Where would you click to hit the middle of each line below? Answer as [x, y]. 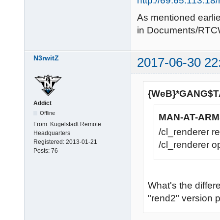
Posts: [42, 151]
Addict [42, 103]
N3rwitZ [46, 58]
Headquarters [52, 133]
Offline [48, 113]
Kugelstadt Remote [76, 124]
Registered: [50, 142]
